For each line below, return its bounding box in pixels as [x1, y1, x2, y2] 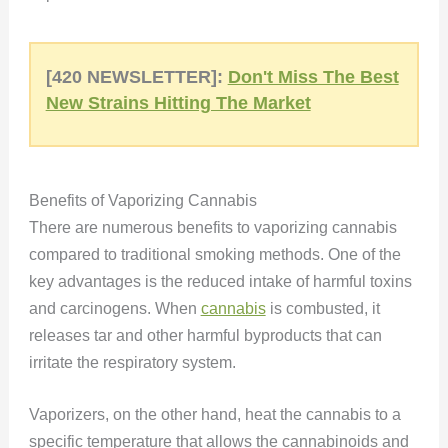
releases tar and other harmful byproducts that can [28, 326, 382, 344]
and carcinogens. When [28, 299, 201, 317]
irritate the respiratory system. [28, 353, 240, 371]
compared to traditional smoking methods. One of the [28, 245, 401, 263]
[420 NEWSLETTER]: [45, 67, 228, 88]
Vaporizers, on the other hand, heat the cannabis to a [28, 406, 401, 424]
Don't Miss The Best [227, 67, 399, 88]
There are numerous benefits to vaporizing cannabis [28, 218, 397, 236]
